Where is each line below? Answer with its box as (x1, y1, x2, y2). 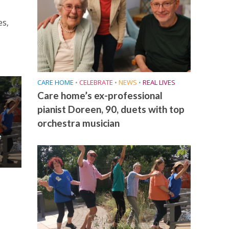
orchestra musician (37, 117, 120, 129)
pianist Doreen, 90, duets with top (37, 103, 185, 115)
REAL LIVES (142, 77, 175, 87)
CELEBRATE (79, 77, 113, 87)
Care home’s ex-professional (37, 89, 163, 101)
